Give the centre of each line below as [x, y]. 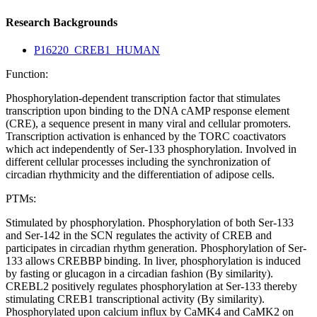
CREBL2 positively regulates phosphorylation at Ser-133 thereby [151, 287]
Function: [27, 74]
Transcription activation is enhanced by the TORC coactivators [146, 137]
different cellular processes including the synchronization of [138, 162]
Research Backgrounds [62, 22]
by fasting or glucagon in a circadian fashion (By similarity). [139, 274]
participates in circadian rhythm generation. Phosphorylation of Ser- [156, 248]
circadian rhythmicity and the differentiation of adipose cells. [140, 175]
